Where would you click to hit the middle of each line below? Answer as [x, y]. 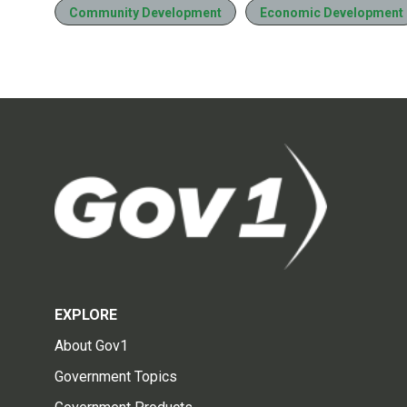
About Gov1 [91, 345]
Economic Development [332, 13]
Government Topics [116, 376]
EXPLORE [86, 314]
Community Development [145, 13]
